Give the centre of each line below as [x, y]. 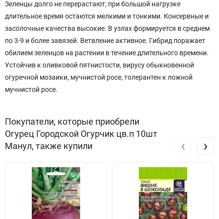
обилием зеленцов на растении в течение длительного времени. [107, 53]
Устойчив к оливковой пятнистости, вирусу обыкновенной [99, 65]
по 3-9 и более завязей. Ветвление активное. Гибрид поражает [105, 41]
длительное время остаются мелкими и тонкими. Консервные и [107, 16]
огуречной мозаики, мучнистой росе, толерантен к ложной [99, 77]
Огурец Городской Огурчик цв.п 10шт [81, 134]
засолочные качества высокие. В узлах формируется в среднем [107, 29]
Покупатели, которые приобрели [72, 122]
